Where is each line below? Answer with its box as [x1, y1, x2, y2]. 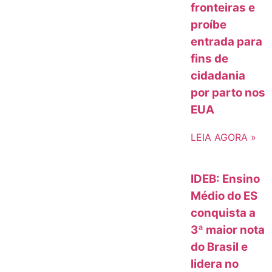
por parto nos [191, 86, 266, 100]
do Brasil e [191, 239, 248, 254]
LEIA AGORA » [191, 131, 257, 143]
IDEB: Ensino [191, 171, 260, 186]
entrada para [191, 35, 263, 49]
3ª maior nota [191, 222, 265, 237]
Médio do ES [191, 188, 258, 203]
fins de [191, 52, 229, 66]
